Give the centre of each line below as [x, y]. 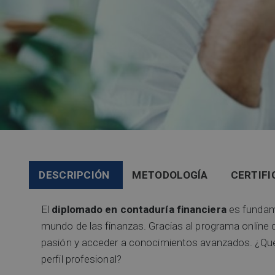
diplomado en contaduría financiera [139, 210]
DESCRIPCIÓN [74, 175]
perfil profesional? [81, 259]
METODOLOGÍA [170, 175]
